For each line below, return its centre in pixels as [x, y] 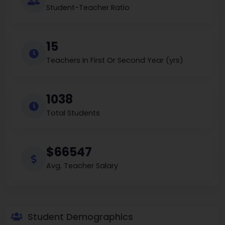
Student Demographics [79, 217]
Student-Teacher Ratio [88, 8]
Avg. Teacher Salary [82, 166]
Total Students [73, 113]
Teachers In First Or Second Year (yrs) [115, 61]
